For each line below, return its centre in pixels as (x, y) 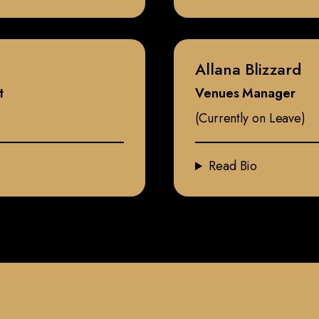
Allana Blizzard (248, 69)
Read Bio (233, 166)
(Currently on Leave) (250, 119)
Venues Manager (245, 94)
